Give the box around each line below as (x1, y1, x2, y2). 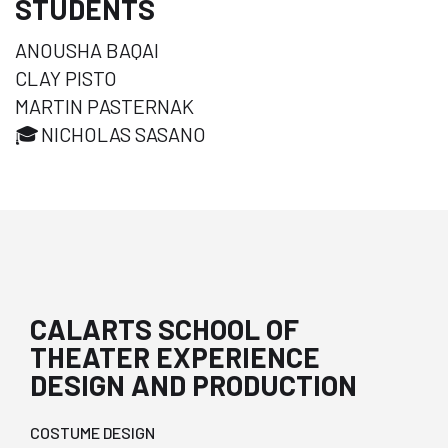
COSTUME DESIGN (30, 422, 155, 442)
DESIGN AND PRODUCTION (30, 367, 357, 402)
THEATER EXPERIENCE (30, 339, 320, 374)
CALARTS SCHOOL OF (30, 311, 299, 346)
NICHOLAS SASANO (41, 121, 206, 146)
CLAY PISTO (15, 65, 117, 90)
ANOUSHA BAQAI (15, 37, 159, 62)
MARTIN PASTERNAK (15, 93, 194, 118)
